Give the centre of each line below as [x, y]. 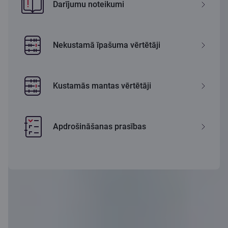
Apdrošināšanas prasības [99, 127]
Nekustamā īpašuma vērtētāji [107, 45]
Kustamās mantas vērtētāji [102, 86]
